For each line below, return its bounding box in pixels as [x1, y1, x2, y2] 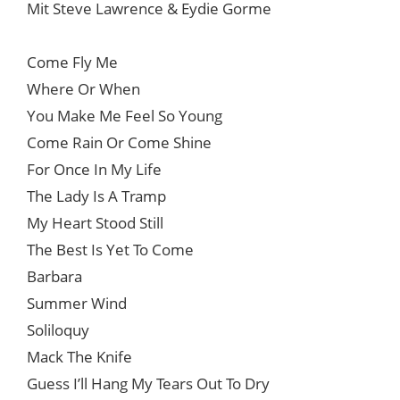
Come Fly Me [27, 52, 118, 73]
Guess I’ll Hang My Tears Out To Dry [27, 373, 270, 395]
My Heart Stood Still [27, 212, 163, 234]
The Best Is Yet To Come [27, 239, 194, 261]
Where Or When [27, 79, 140, 100]
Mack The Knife [27, 346, 132, 368]
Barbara [27, 266, 82, 287]
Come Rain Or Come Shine [27, 132, 212, 154]
